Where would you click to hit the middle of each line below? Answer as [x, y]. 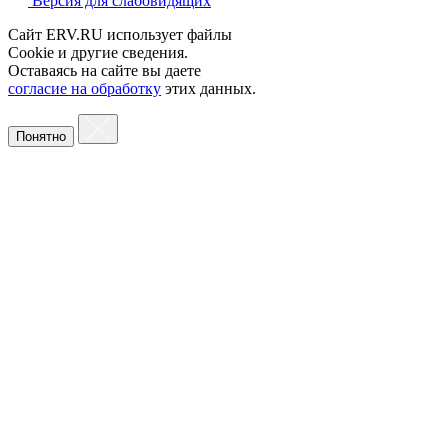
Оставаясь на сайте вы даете [104, 70]
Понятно [41, 136]
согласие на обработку [84, 88]
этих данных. [208, 88]
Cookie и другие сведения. [98, 52]
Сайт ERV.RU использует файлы [120, 34]
